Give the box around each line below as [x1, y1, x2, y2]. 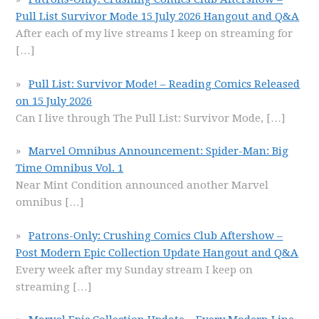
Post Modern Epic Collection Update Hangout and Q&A [16, 246, 299, 259]
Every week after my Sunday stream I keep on [16, 263, 253, 276]
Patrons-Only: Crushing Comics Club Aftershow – [28, 229, 283, 242]
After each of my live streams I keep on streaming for [16, 27, 293, 40]
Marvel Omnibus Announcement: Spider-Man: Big [28, 145, 289, 157]
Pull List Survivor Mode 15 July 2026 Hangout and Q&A [16, 10, 300, 23]
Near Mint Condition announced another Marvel [16, 179, 269, 192]
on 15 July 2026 [16, 94, 93, 108]
